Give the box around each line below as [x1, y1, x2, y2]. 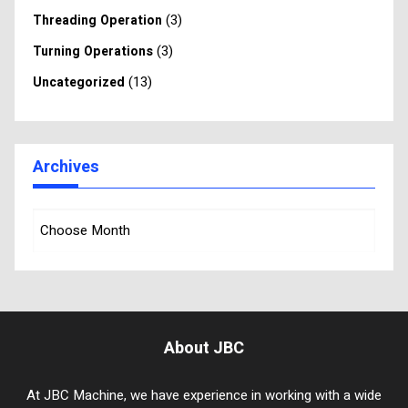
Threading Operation [33, 11, 162, 31]
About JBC [164, 336, 244, 362]
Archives [33, 155, 99, 180]
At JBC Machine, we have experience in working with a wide [26, 385, 382, 406]
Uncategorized [33, 73, 125, 93]
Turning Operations [33, 42, 153, 62]
